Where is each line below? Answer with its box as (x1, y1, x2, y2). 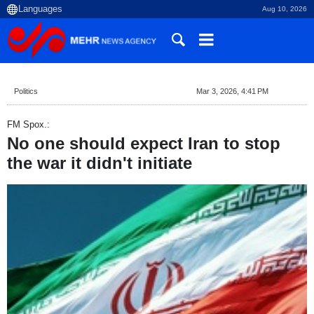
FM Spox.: (7, 119, 50, 130)
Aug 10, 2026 (262, 5, 307, 13)
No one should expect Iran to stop (7, 134, 280, 153)
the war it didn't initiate (7, 153, 192, 173)
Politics (14, 87, 38, 95)
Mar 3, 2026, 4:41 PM (196, 87, 268, 95)
